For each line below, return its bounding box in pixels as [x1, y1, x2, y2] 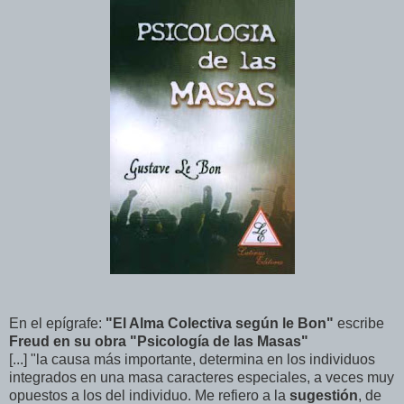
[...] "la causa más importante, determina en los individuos [9, 352, 375, 368]
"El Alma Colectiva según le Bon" [102, 316, 334, 332]
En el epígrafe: [9, 316, 102, 332]
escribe [334, 316, 384, 332]
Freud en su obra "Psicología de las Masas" [9, 334, 308, 350]
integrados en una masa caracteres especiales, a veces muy [9, 370, 394, 386]
